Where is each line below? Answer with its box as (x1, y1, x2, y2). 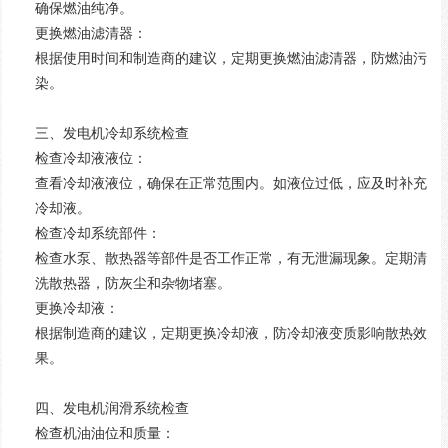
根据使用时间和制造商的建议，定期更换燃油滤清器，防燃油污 (34, 51, 427, 66)
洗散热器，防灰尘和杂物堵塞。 (34, 276, 231, 291)
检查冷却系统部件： (34, 226, 161, 241)
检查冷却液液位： (34, 151, 147, 166)
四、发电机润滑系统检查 (34, 401, 189, 416)
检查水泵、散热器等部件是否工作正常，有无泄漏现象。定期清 (34, 251, 427, 266)
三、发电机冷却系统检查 (34, 126, 189, 141)
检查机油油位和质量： (34, 426, 175, 441)
